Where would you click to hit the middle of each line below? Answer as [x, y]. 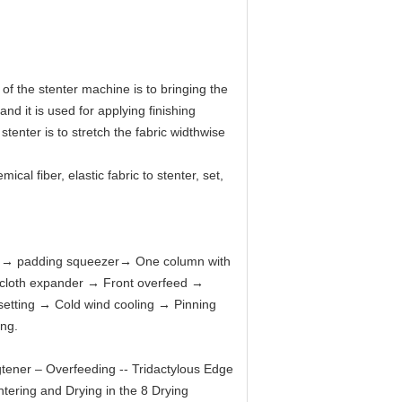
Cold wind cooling [106, 304]
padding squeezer [68, 261]
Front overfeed [147, 283]
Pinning [195, 304]
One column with [183, 261]
